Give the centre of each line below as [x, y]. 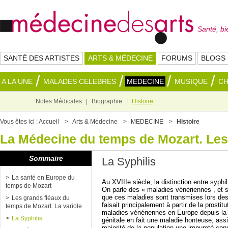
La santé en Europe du [43, 178]
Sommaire [46, 158]
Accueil [49, 122]
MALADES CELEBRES [80, 81]
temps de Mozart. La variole [44, 206]
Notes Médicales [59, 101]
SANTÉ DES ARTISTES [41, 58]
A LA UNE [17, 81]
